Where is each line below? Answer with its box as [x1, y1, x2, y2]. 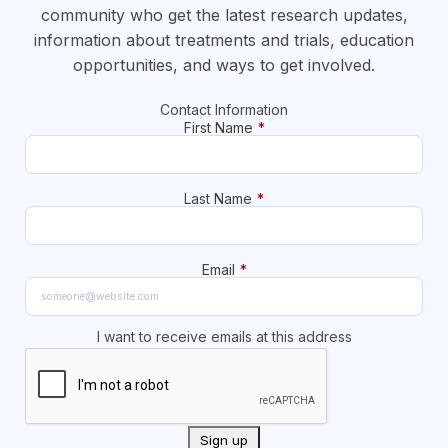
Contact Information [160, 101, 288, 119]
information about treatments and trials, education [34, 30, 414, 51]
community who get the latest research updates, [40, 5, 408, 26]
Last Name [184, 190, 252, 208]
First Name [183, 119, 253, 137]
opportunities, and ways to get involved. [73, 55, 375, 76]
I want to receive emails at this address [96, 328, 352, 346]
